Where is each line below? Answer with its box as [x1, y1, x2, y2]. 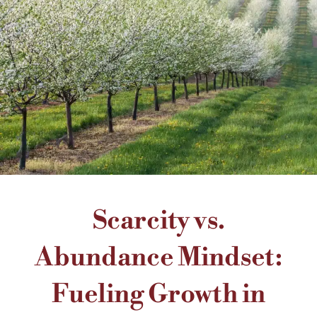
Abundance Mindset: [35, 241, 282, 274]
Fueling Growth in [52, 278, 265, 311]
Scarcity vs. [92, 204, 225, 237]
